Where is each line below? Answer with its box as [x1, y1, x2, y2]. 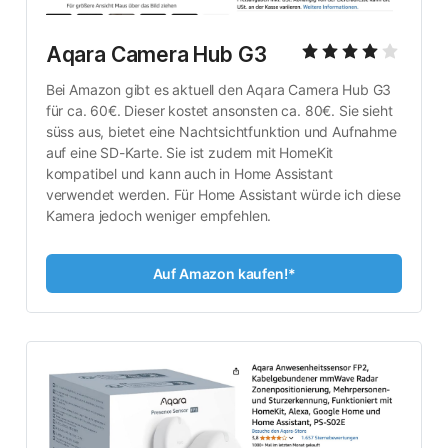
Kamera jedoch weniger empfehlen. [45, 206, 272, 224]
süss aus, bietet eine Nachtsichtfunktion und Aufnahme [45, 122, 397, 140]
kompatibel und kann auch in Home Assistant [45, 164, 333, 182]
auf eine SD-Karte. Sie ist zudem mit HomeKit [45, 143, 334, 161]
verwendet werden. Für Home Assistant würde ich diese [45, 185, 401, 203]
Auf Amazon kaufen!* [152, 264, 296, 282]
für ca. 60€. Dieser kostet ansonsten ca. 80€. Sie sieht [45, 101, 393, 119]
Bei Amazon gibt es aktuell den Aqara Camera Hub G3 [45, 80, 392, 98]
